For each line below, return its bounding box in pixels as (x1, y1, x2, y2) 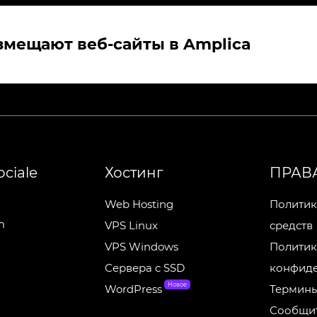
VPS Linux (104, 219, 158, 232)
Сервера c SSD (104, 261, 185, 275)
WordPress (104, 282, 162, 296)
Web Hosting (104, 197, 173, 211)
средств (270, 219, 313, 232)
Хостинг (104, 164, 163, 181)
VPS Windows (104, 240, 178, 253)
